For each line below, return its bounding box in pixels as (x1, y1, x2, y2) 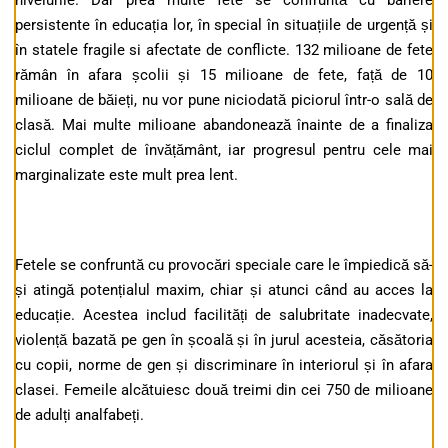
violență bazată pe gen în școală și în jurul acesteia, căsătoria (15, 331, 433, 350)
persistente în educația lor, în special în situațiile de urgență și (15, 16, 433, 35)
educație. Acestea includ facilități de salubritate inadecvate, (15, 306, 433, 325)
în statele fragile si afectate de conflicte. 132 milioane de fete (15, 41, 433, 60)
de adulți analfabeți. (15, 406, 144, 425)
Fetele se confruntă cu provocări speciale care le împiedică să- (15, 256, 433, 275)
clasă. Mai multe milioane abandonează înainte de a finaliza (15, 116, 433, 135)
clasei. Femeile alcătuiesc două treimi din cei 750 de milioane (15, 381, 433, 400)
